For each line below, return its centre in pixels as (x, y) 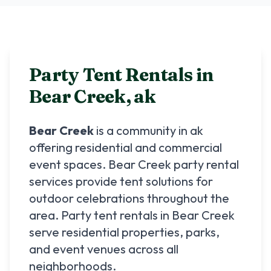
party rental (205, 164)
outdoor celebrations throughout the (129, 198)
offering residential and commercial (126, 147)
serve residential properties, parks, (124, 232)
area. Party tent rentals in (100, 215)
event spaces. (69, 164)
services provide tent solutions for (121, 181)
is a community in (142, 130)
